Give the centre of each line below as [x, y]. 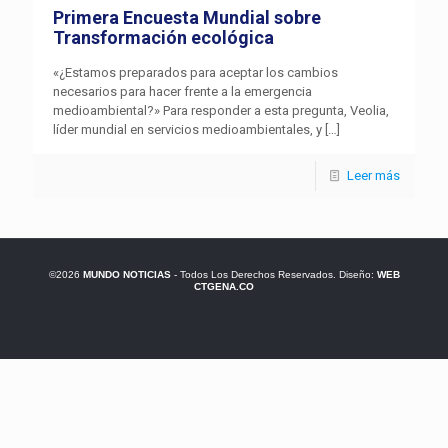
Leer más [373, 176]
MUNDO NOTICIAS [126, 275]
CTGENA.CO [224, 287]
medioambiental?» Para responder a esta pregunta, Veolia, [221, 111]
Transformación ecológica [163, 38]
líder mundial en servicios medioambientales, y [187, 130]
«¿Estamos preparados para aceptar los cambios [195, 73]
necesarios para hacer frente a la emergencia [182, 92]
